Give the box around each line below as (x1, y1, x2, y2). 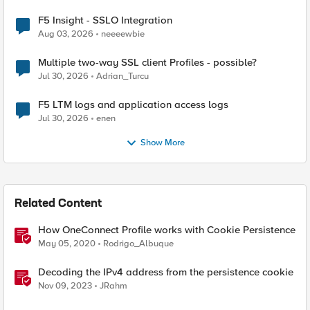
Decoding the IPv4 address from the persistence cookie (38, 266, 293, 278)
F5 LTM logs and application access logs (38, 98, 228, 111)
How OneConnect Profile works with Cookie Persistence (38, 224, 295, 236)
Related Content (15, 199, 102, 210)
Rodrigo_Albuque (103, 238, 174, 249)
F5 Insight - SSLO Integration (38, 14, 172, 26)
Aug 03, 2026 (38, 28, 93, 39)
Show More (140, 137, 185, 149)
